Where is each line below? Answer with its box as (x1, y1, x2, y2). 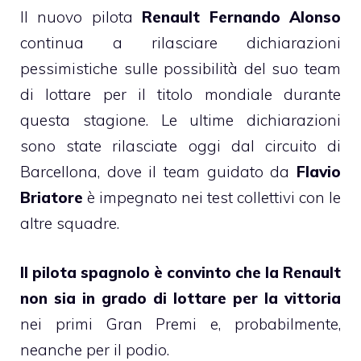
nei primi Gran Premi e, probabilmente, (20, 313, 341, 334)
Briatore (20, 188, 83, 208)
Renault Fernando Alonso (142, 7, 342, 27)
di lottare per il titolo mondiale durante (20, 85, 341, 105)
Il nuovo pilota (20, 7, 143, 27)
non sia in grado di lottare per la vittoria (20, 288, 341, 308)
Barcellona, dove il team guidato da (20, 162, 297, 182)
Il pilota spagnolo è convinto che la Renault (20, 262, 341, 282)
